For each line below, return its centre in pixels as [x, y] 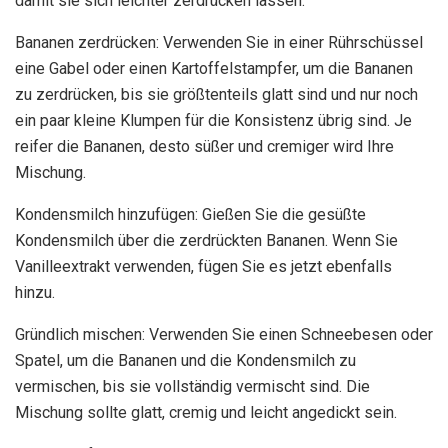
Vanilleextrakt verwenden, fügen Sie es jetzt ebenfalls [203, 267]
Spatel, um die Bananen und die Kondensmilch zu [185, 361]
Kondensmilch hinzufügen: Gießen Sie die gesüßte [190, 215]
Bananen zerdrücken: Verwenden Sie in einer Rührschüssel [219, 43]
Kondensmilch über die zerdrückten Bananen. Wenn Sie [206, 241]
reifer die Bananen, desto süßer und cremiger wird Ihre [204, 147]
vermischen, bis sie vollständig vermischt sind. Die [192, 387]
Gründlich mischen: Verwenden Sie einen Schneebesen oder [224, 335]
